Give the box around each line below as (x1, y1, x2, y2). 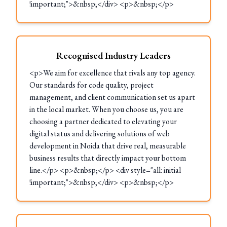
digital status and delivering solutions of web (29, 128, 170, 139)
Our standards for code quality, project (29, 80, 154, 90)
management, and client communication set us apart (29, 92, 195, 102)
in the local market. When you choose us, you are (29, 104, 183, 115)
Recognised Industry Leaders (56, 50, 171, 61)
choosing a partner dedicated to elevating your (29, 116, 177, 127)
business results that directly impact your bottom (29, 153, 186, 163)
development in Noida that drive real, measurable (29, 140, 186, 151)
